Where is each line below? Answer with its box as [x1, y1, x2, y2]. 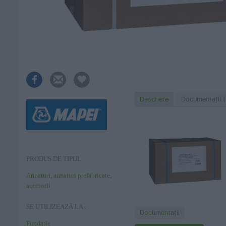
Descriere [140, 95, 168, 103]
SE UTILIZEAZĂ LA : [26, 203, 86, 210]
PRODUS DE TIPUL [26, 155, 81, 162]
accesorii [26, 182, 50, 189]
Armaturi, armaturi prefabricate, [26, 172, 111, 179]
